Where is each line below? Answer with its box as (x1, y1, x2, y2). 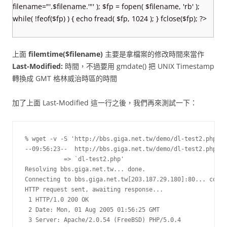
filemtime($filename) (28, 49, 103, 59)
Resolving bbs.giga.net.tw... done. (25, 166, 145, 173)
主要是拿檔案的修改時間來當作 (103, 49, 204, 59)
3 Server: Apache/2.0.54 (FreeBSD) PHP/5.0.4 (25, 216, 181, 223)
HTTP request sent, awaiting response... (25, 186, 163, 193)
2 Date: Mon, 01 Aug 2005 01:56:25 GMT (25, 206, 160, 213)
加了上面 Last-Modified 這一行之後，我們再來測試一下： (12, 98, 197, 107)
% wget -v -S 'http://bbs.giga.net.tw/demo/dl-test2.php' (25, 135, 220, 142)
